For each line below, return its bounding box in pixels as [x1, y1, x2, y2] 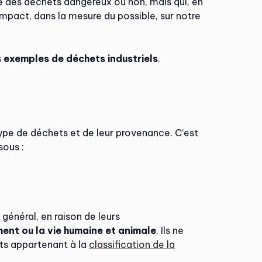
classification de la [89, 239, 175, 250]
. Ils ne [156, 225, 184, 236]
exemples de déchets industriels [4, 53, 158, 64]
